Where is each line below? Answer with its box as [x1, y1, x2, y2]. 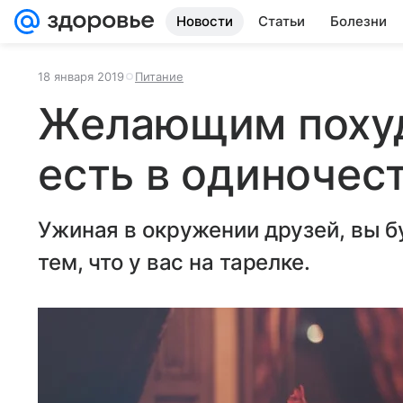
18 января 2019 [38, 69, 124, 84]
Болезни [330, 13, 387, 30]
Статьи [258, 13, 305, 30]
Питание [135, 69, 184, 84]
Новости [176, 13, 233, 30]
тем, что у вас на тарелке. [38, 249, 310, 275]
